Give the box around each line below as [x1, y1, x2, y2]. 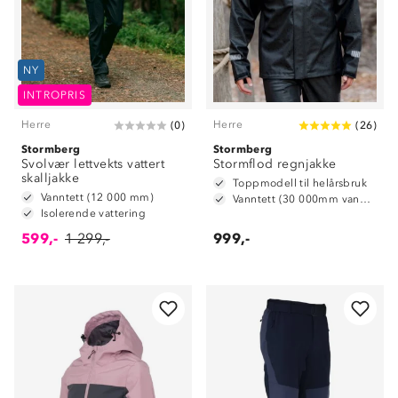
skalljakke [21, 171, 79, 186]
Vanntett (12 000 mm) [41, 191, 154, 203]
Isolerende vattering [41, 207, 146, 219]
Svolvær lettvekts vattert [21, 156, 164, 171]
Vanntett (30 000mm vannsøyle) [359, 193, 370, 205]
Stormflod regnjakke [213, 156, 337, 171]
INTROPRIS [23, 89, 86, 101]
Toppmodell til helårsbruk [233, 177, 367, 189]
